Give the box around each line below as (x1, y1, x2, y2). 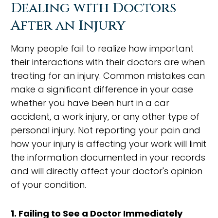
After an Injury (11, 17, 126, 35)
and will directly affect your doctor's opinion (11, 165, 203, 177)
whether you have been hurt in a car (11, 97, 170, 109)
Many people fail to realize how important (11, 42, 194, 54)
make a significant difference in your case (11, 83, 194, 95)
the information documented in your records (11, 151, 206, 163)
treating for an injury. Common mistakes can (11, 70, 205, 82)
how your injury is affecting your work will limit (11, 138, 207, 150)
